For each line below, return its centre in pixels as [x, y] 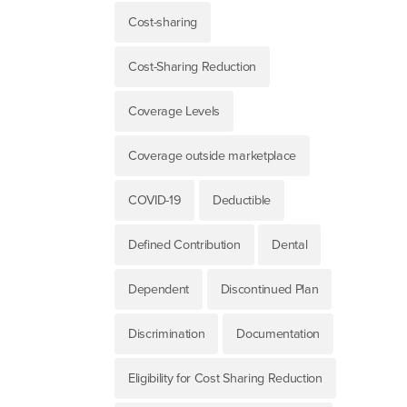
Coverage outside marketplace [212, 156]
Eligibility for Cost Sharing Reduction [225, 379]
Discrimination [166, 334]
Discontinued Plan [269, 290]
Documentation [278, 334]
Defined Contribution [184, 245]
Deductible [242, 201]
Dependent [159, 290]
